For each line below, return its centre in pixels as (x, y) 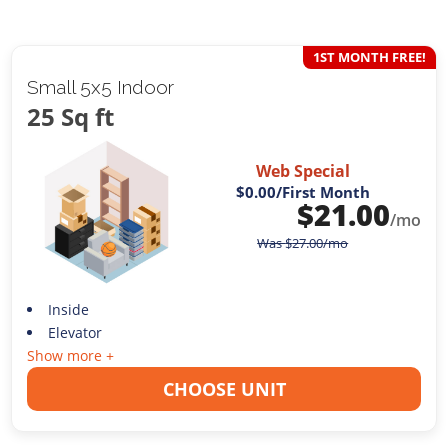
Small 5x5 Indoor (101, 87)
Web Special (302, 171)
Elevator (74, 332)
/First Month (322, 192)
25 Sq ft (71, 117)
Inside (68, 309)
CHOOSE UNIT (224, 388)
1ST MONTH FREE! (369, 57)
